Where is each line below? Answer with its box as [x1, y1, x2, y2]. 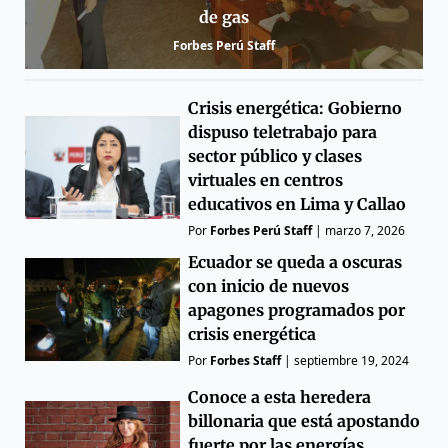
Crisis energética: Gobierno [188, 97, 403, 118]
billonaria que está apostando [188, 410, 421, 431]
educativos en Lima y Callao [188, 193, 407, 214]
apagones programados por [188, 299, 406, 320]
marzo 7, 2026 [325, 221, 406, 239]
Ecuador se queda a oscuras [188, 251, 403, 272]
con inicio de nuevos [188, 275, 350, 296]
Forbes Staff [210, 351, 282, 369]
